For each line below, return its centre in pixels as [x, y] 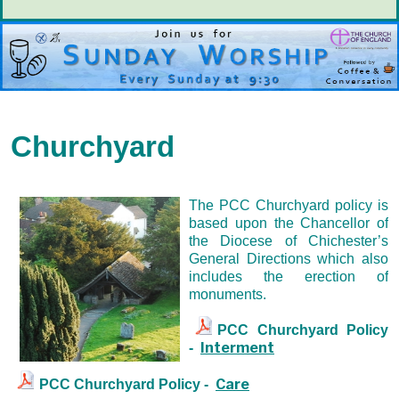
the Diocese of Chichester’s [289, 240]
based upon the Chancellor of [289, 223]
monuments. [228, 294]
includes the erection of [289, 276]
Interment [237, 348]
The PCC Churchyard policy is [289, 205]
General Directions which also [289, 258]
